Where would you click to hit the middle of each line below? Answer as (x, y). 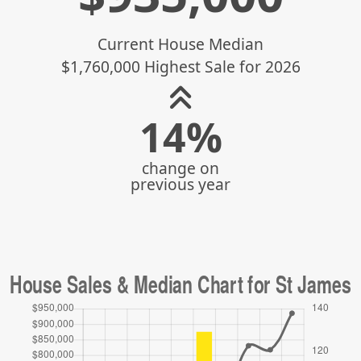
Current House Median (180, 44)
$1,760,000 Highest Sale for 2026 (180, 66)
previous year (180, 184)
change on (180, 168)
